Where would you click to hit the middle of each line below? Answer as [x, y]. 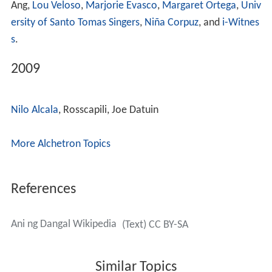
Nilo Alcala [34, 110]
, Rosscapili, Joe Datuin [108, 110]
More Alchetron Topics [60, 144]
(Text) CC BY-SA [155, 225]
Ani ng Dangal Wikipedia [63, 224]
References [43, 189]
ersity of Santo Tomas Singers [75, 23]
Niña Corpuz [171, 23]
